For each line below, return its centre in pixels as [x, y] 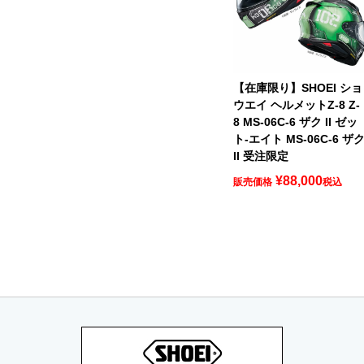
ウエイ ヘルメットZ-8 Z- [297, 105]
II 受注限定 [261, 156]
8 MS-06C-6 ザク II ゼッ [296, 122]
